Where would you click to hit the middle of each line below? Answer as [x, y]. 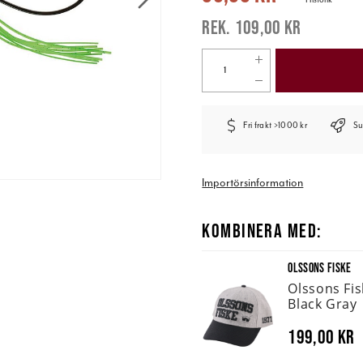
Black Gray [322, 303]
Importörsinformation [253, 182]
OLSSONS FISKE [320, 268]
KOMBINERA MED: [262, 230]
